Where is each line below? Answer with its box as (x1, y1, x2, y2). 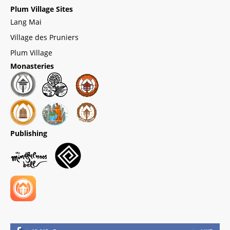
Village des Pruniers (10, 32, 79, 42)
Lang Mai (10, 16, 42, 27)
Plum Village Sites (10, 4, 73, 14)
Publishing (10, 128, 47, 138)
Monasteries (10, 61, 54, 71)
